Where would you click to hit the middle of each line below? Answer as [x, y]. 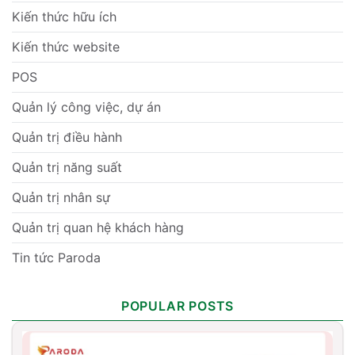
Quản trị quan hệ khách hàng [98, 228]
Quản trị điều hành [67, 137]
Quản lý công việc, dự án [86, 107]
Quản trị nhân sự [61, 198]
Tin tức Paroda [56, 258]
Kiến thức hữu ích [64, 17]
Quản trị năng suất [67, 168]
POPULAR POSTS [177, 306]
